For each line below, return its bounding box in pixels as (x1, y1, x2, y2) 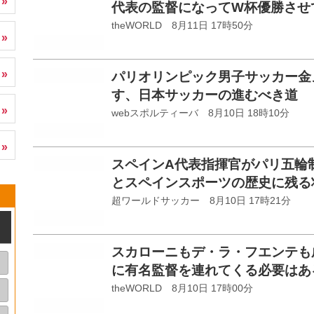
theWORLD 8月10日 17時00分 (111, 283, 253, 294)
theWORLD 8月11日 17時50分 (111, 20, 253, 31)
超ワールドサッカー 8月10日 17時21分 (111, 196, 291, 206)
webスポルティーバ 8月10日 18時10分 (111, 108, 289, 118)
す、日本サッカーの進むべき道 (111, 88, 298, 102)
